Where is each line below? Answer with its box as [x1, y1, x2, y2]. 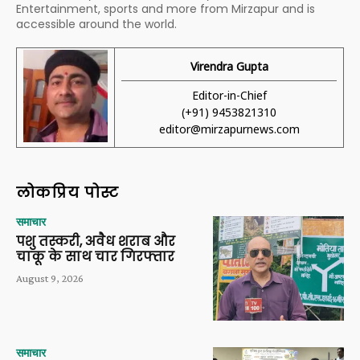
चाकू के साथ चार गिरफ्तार [16, 247, 174, 266]
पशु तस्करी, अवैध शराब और [16, 231, 175, 251]
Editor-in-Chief [191, 87, 267, 103]
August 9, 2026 [16, 271, 84, 284]
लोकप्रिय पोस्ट [16, 182, 119, 202]
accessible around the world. [16, 15, 177, 32]
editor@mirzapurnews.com [158, 121, 300, 137]
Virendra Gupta [190, 58, 268, 74]
